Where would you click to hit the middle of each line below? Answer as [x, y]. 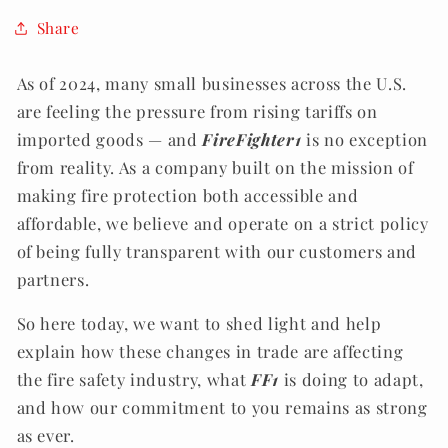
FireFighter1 [252, 138]
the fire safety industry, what [133, 379]
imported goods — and [109, 138]
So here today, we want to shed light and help [199, 323]
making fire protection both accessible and [187, 194]
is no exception [364, 138]
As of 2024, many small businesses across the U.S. [211, 82]
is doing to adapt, [351, 379]
